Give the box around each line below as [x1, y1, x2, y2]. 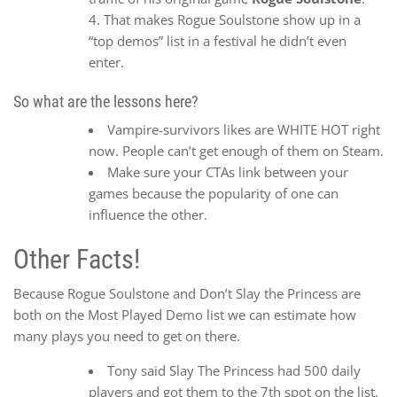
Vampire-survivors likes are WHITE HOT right [107, 120, 380, 138]
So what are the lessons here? [13, 91, 198, 111]
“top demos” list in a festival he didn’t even [89, 32, 346, 51]
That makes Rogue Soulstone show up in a [104, 11, 361, 29]
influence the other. [89, 205, 207, 223]
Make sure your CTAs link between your [107, 162, 348, 181]
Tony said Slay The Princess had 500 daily [107, 362, 361, 380]
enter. [89, 53, 124, 72]
